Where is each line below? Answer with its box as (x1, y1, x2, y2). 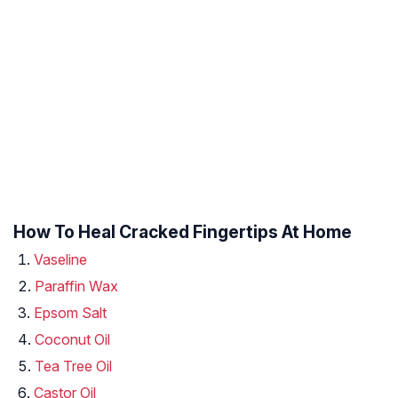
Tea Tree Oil (35, 357, 112, 376)
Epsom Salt (34, 304, 107, 322)
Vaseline (34, 251, 87, 269)
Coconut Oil (35, 330, 110, 349)
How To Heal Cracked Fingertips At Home (13, 221, 352, 243)
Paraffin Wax (35, 277, 118, 296)
